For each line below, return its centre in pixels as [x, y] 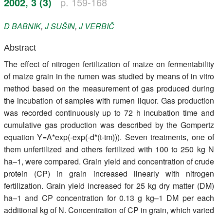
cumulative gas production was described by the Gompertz [109, 125]
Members [28, 33]
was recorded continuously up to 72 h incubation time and [109, 112]
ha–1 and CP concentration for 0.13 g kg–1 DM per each [109, 198]
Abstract [20, 47]
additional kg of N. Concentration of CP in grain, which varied [109, 210]
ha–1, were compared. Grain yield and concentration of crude [109, 161]
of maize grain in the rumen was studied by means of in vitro [109, 76]
